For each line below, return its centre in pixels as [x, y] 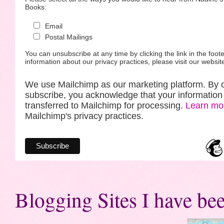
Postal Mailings [68, 37]
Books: [36, 7]
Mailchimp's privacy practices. [84, 116]
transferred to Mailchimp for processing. [105, 106]
